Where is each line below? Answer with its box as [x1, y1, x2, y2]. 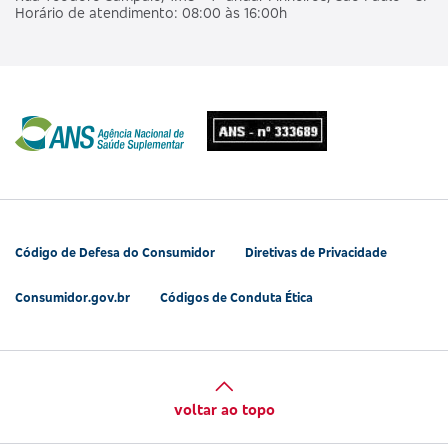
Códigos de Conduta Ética [160, 289, 313, 305]
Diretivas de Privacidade [245, 244, 387, 260]
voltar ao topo [173, 400, 275, 418]
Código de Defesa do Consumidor [15, 244, 215, 260]
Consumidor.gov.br [15, 289, 130, 305]
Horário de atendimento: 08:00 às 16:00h [15, 3, 287, 21]
